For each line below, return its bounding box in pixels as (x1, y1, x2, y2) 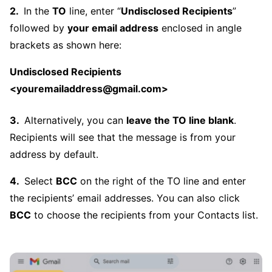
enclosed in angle (158, 22, 242, 34)
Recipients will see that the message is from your (10, 131, 236, 143)
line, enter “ (66, 5, 121, 17)
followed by (10, 22, 67, 34)
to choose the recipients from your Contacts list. (31, 209, 258, 221)
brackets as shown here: (10, 39, 121, 51)
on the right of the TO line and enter (77, 175, 246, 187)
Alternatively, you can (24, 114, 126, 126)
